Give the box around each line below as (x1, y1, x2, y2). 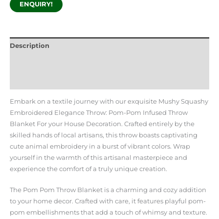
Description (10, 42, 49, 50)
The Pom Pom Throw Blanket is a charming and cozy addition (10, 186, 206, 194)
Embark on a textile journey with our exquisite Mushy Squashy (10, 97, 208, 105)
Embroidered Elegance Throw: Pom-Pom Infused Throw (10, 109, 188, 116)
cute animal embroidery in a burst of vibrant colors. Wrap (10, 142, 190, 150)
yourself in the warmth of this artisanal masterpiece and (10, 153, 187, 161)
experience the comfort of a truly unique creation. (10, 165, 167, 173)
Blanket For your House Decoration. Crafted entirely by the (10, 120, 195, 128)
